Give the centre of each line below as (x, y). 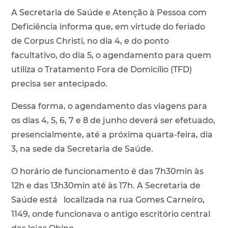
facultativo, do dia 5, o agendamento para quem (111, 55)
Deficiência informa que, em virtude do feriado (108, 26)
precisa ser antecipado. (60, 83)
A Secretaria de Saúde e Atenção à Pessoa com (109, 12)
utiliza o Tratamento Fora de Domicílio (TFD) (101, 69)
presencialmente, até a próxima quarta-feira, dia (112, 134)
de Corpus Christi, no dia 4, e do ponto (90, 41)
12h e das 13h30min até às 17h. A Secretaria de (106, 185)
